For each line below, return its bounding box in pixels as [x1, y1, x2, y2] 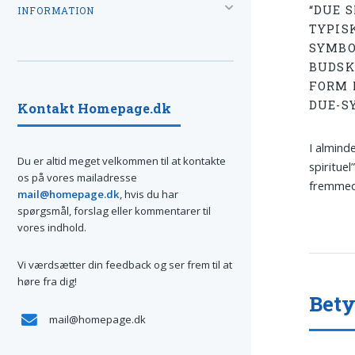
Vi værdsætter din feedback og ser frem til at [17, 258, 232, 273]
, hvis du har [120, 186, 178, 201]
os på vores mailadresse [17, 170, 137, 185]
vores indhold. [17, 219, 86, 235]
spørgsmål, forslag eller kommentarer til [17, 203, 211, 218]
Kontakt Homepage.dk [17, 99, 171, 116]
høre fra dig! [17, 274, 77, 289]
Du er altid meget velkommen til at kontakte [17, 153, 226, 168]
